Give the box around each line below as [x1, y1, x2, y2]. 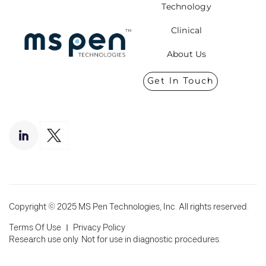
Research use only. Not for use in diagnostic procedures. [9, 235, 221, 246]
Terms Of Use [9, 223, 61, 234]
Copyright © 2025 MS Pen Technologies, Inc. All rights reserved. [9, 202, 249, 213]
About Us [166, 49, 207, 60]
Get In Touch [147, 77, 214, 86]
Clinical [170, 25, 202, 36]
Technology [161, 1, 211, 12]
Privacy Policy [73, 223, 125, 234]
